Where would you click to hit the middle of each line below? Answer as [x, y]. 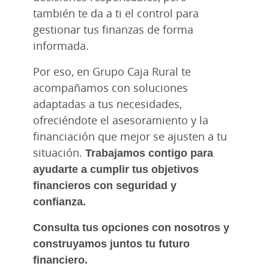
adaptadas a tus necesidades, [107, 104]
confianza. [59, 201]
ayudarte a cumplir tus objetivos [116, 168]
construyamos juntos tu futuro [111, 243]
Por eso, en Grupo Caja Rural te [112, 71]
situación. [59, 152]
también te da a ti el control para [116, 13]
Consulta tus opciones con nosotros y [131, 227]
